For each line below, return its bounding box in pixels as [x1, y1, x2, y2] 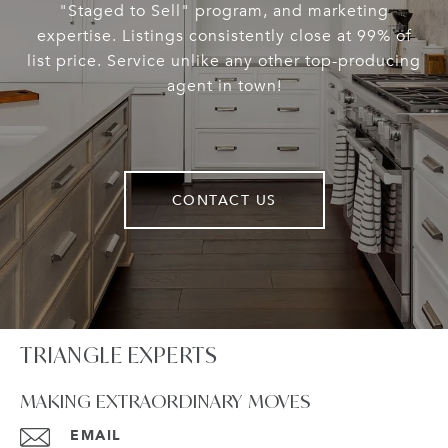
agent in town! [166, 76, 282, 97]
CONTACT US [171, 188, 277, 212]
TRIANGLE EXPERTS [20, 341, 217, 370]
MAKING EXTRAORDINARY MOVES [20, 389, 311, 414]
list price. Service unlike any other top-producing [27, 51, 421, 72]
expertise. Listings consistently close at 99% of [36, 26, 412, 47]
